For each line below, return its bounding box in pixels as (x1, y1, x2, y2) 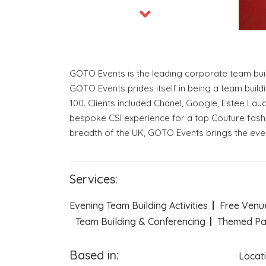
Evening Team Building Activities (69, 199, 208, 211)
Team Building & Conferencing (75, 215, 205, 227)
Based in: (69, 248, 119, 263)
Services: (69, 172, 118, 186)
